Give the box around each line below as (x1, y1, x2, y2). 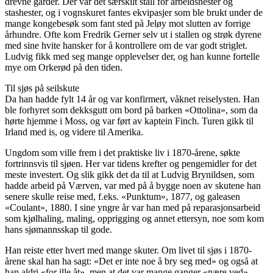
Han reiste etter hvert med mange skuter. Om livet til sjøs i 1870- (5, 245, 252, 256)
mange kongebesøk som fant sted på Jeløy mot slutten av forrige (5, 18, 250, 29)
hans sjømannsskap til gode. (5, 224, 112, 235)
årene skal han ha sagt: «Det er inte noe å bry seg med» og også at (5, 256, 258, 267)
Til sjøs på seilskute (5, 83, 79, 94)
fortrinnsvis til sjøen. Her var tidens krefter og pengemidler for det (5, 158, 257, 169)
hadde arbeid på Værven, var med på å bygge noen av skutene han (5, 180, 261, 191)
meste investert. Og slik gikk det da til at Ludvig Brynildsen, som (5, 169, 254, 180)
